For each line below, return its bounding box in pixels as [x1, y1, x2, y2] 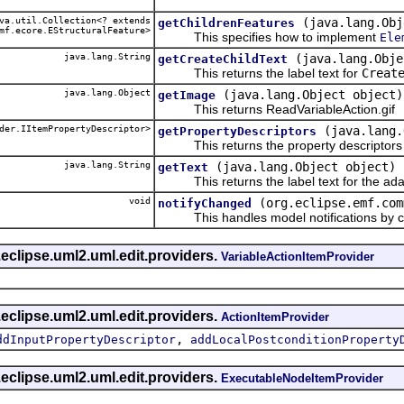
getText [158, 160, 208, 174]
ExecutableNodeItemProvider [221, 371, 383, 385]
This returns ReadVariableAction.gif [158, 101, 395, 116]
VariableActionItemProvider [221, 249, 374, 263]
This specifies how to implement [158, 29, 380, 44]
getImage [158, 87, 216, 102]
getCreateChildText [158, 51, 288, 66]
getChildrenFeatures [158, 15, 295, 30]
